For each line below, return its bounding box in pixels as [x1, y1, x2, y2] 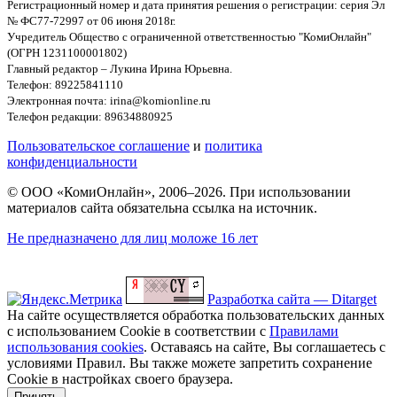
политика [205, 137, 262, 153]
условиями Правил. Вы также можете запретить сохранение [7, 354, 372, 370]
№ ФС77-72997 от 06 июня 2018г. [7, 13, 175, 27]
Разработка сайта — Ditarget [207, 291, 377, 307]
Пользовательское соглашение [7, 137, 190, 153]
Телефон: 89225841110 [7, 77, 123, 91]
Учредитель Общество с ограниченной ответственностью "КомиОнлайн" [7, 29, 371, 43]
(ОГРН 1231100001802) [7, 45, 127, 59]
